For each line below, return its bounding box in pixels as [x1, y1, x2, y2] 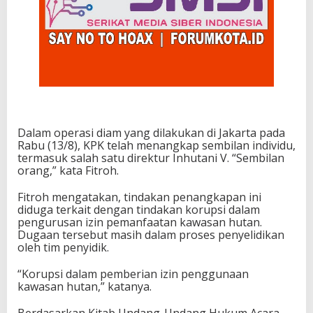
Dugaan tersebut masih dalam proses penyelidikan [17, 226, 284, 242]
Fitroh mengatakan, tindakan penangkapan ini [17, 189, 261, 205]
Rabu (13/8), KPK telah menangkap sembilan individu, [17, 137, 296, 153]
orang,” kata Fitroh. [17, 162, 119, 178]
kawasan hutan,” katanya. [17, 278, 152, 294]
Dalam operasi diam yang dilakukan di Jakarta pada [17, 124, 285, 140]
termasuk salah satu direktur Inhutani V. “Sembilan [17, 150, 284, 166]
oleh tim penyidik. [17, 239, 109, 255]
